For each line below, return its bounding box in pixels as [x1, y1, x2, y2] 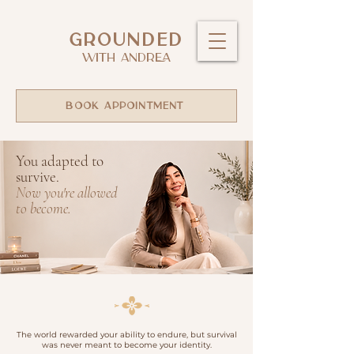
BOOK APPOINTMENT [66, 100, 184, 112]
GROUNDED [69, 30, 183, 51]
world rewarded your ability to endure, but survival [33, 330, 237, 340]
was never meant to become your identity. [41, 340, 212, 350]
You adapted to [16, 152, 104, 170]
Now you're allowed [16, 183, 117, 201]
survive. [16, 168, 59, 186]
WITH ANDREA [82, 51, 171, 66]
